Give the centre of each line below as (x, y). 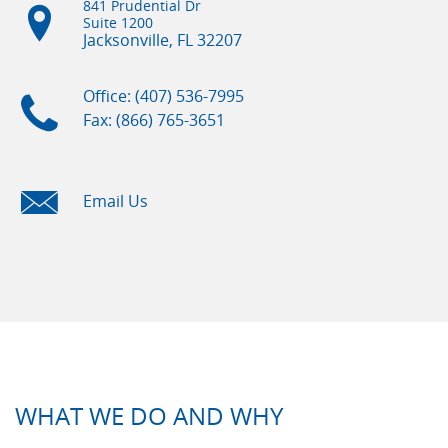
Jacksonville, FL (138, 40)
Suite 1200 (118, 23)
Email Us (115, 201)
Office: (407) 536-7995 (163, 96)
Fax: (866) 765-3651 (154, 120)
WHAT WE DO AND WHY (149, 416)
